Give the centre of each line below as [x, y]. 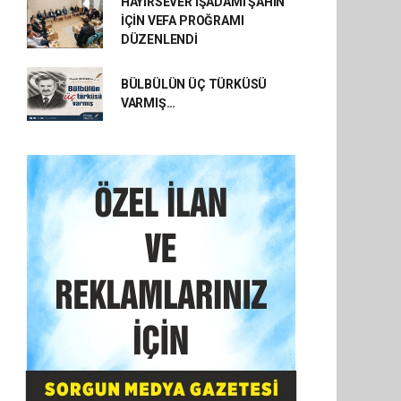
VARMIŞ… [148, 103]
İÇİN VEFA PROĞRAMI [182, 21]
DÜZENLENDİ [159, 39]
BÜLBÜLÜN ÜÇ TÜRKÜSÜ [194, 84]
